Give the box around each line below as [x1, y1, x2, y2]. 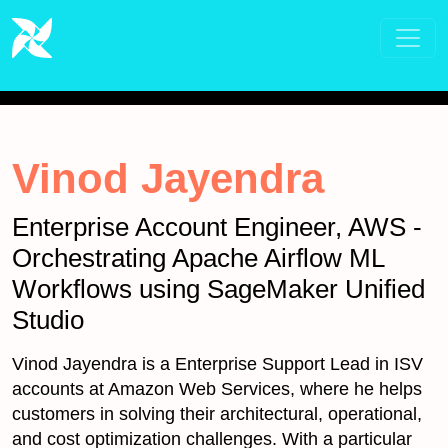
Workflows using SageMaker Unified [12, 274, 425, 304]
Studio [12, 305, 84, 335]
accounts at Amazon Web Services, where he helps [12, 379, 422, 399]
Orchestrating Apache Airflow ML [12, 243, 384, 273]
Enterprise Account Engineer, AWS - [12, 212, 422, 242]
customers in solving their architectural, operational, [12, 404, 422, 424]
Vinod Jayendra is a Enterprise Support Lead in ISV [12, 354, 423, 374]
